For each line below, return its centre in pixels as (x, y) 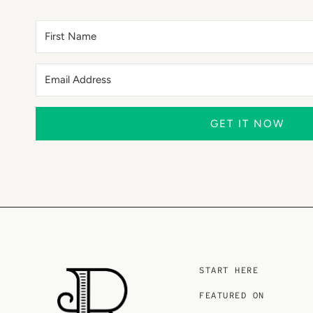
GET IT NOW (247, 124)
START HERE (229, 271)
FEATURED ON (232, 295)
